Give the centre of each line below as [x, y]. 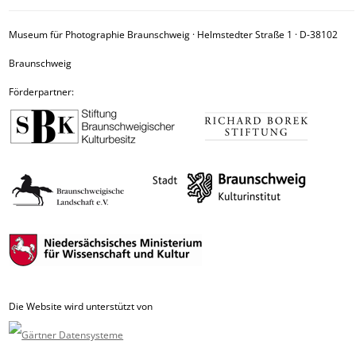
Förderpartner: [42, 91]
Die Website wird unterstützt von [81, 306]
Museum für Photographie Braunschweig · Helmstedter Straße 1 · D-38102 [174, 34]
